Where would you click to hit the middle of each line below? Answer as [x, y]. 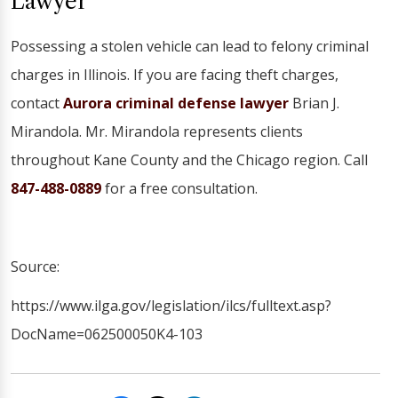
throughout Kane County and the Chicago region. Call [189, 160]
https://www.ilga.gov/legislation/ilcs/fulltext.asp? [171, 306]
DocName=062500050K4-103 [107, 334]
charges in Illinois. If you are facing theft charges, [175, 75]
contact [35, 103]
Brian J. [314, 103]
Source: [35, 267]
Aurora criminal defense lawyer [174, 103]
